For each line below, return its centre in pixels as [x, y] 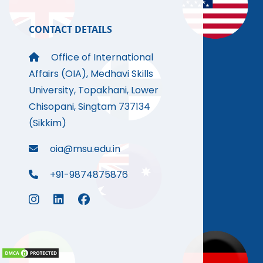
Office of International [101, 58]
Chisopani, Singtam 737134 [90, 107]
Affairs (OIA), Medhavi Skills [91, 74]
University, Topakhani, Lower [94, 90]
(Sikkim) [48, 123]
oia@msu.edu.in [84, 149]
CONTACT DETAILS [71, 30]
